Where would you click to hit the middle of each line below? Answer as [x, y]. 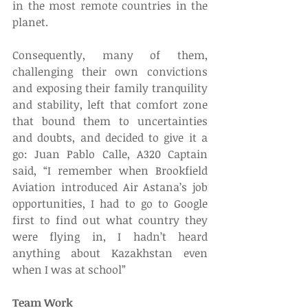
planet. [30, 22]
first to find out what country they [110, 220]
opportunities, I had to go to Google [110, 203]
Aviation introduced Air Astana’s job [110, 187]
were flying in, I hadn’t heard [110, 236]
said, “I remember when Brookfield [110, 170]
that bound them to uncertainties [110, 121]
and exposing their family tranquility [110, 88]
